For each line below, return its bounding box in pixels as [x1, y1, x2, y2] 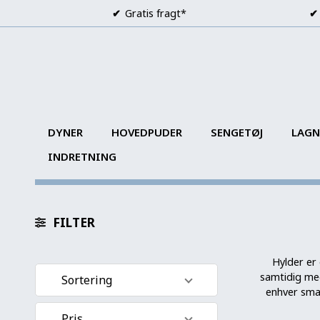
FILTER [52, 214, 95, 231]
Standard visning [56, 300, 136, 314]
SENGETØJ [210, 125, 263, 139]
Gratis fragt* [124, 6, 186, 20]
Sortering [61, 272, 112, 288]
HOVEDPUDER [111, 125, 182, 139]
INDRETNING [47, 149, 116, 164]
